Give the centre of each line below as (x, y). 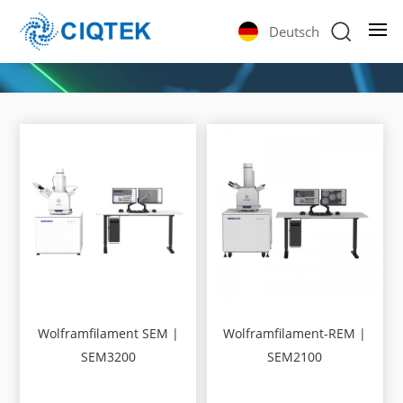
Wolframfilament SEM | (108, 334)
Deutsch (294, 31)
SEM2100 (295, 357)
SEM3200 (108, 357)
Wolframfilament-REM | (295, 334)
